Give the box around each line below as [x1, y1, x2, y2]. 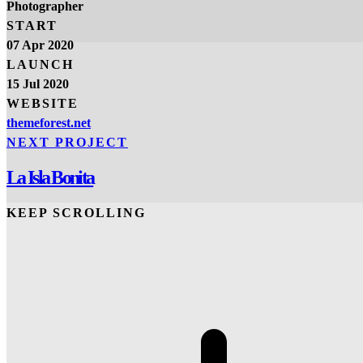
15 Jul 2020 [6, 76, 69, 91]
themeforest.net [6, 115, 91, 130]
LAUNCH [6, 57, 74, 71]
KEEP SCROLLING [6, 205, 146, 220]
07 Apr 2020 [6, 37, 74, 52]
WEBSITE [6, 96, 79, 110]
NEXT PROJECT [6, 135, 128, 149]
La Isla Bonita [6, 166, 94, 188]
